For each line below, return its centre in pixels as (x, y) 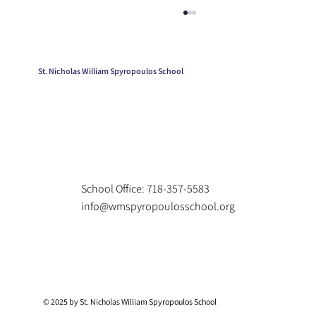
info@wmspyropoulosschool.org (158, 206)
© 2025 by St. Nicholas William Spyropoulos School (130, 302)
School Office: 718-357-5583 (145, 188)
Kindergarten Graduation (138, 119)
